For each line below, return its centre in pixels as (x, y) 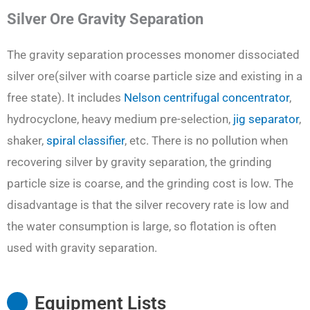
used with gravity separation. (82, 248)
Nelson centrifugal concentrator (207, 98)
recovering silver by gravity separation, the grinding (139, 162)
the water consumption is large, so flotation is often (142, 227)
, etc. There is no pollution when (206, 141)
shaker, (27, 141)
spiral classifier (85, 141)
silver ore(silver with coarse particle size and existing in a (155, 76)
